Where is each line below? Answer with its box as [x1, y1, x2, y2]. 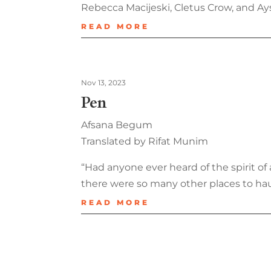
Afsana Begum [81, 119, 153, 131]
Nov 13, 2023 [81, 78, 126, 88]
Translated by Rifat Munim [81, 135, 209, 148]
